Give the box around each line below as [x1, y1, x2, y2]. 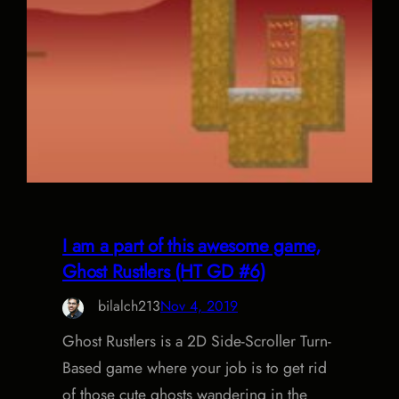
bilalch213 [98, 296, 160, 317]
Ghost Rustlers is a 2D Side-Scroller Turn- [62, 330, 331, 354]
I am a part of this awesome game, [62, 232, 321, 260]
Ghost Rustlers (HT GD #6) [62, 258, 265, 286]
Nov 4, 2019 [160, 296, 238, 317]
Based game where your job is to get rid [62, 356, 327, 380]
